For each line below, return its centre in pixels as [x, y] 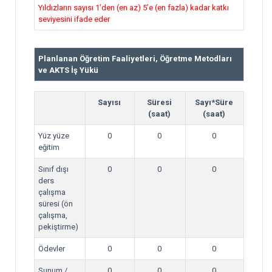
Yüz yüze [54, 136]
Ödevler [52, 249]
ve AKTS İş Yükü [68, 70]
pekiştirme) [58, 227]
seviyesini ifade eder [74, 19]
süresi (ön [56, 204]
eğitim [49, 147]
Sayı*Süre [214, 102]
